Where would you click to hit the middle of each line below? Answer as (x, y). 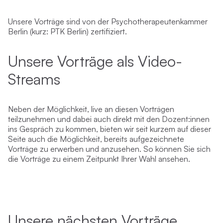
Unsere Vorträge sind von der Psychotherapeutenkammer (108, 21)
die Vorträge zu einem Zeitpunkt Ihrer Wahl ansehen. (99, 159)
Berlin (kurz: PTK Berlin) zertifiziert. (67, 31)
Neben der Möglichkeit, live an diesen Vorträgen (91, 109)
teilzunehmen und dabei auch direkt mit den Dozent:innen (109, 119)
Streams (34, 79)
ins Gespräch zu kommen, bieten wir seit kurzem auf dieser (110, 129)
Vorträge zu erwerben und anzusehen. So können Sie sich (109, 149)
